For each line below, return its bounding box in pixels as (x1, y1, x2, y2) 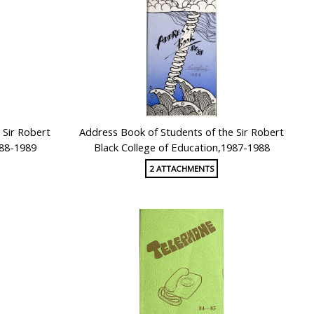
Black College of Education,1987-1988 (93, 140, 270, 155)
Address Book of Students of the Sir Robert (79, 125, 285, 139)
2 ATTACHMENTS (149, 163, 214, 174)
